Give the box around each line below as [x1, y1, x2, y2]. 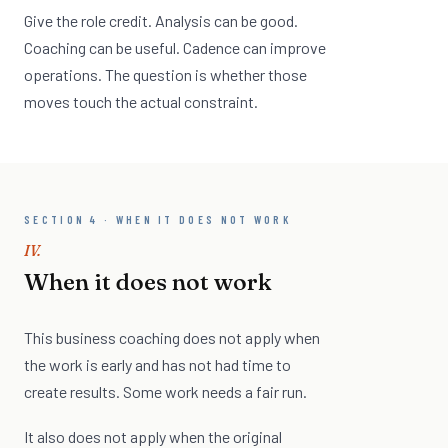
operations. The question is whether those [24, 65, 307, 85]
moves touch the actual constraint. [24, 92, 258, 112]
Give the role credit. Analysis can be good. [24, 11, 298, 31]
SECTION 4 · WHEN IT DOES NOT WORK [24, 213, 291, 227]
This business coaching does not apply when [24, 328, 320, 348]
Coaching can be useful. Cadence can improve [24, 38, 326, 58]
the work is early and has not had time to [24, 355, 291, 375]
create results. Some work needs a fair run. [24, 382, 307, 402]
